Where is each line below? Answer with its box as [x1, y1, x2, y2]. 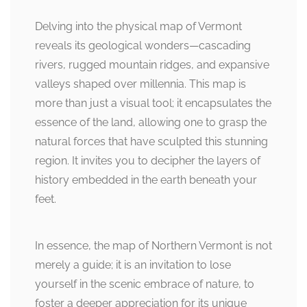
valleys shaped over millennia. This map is [35, 77, 246, 90]
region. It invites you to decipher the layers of [35, 153, 260, 167]
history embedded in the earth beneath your [35, 173, 257, 186]
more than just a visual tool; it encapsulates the [35, 96, 271, 110]
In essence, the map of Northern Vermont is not [35, 238, 272, 252]
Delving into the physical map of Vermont [35, 19, 242, 33]
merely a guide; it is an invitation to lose [35, 258, 231, 271]
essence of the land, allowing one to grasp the [35, 115, 267, 129]
